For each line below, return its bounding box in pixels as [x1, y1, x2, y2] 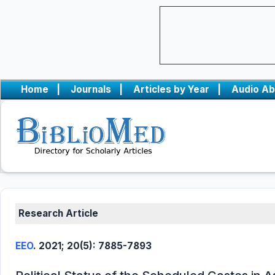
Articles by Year [133, 83, 209, 95]
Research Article [18, 207, 98, 219]
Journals [71, 83, 111, 95]
